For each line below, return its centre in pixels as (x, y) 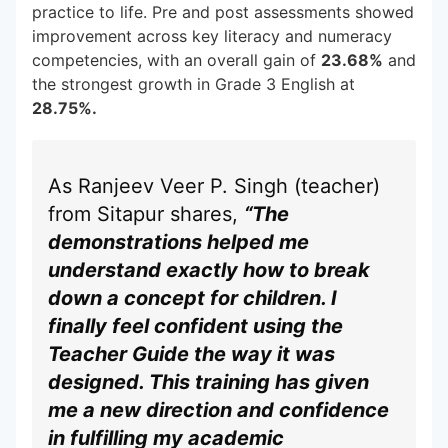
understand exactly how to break (209, 270)
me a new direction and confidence (218, 410)
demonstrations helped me (178, 242)
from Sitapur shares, (146, 214)
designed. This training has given (208, 382)
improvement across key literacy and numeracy (212, 36)
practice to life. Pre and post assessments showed (223, 12)
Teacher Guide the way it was (191, 354)
